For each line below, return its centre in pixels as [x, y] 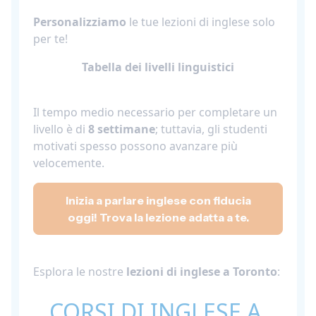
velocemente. [69, 163]
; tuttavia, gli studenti [211, 129]
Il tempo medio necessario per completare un [155, 112]
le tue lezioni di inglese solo [201, 22]
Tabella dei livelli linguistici [158, 67]
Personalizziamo [80, 22]
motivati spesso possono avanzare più [135, 146]
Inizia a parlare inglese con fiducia [158, 200]
